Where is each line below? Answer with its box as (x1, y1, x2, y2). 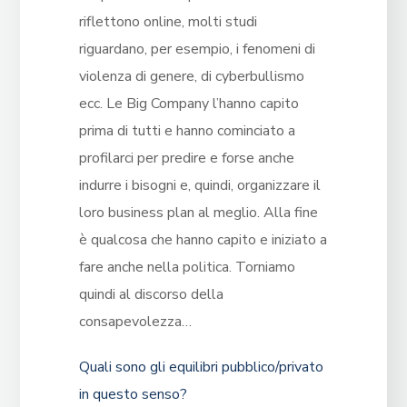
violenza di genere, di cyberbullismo (78, 66, 304, 87)
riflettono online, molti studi (78, 12, 257, 33)
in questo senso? (78, 384, 187, 405)
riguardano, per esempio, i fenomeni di (78, 39, 315, 60)
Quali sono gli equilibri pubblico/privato (78, 357, 323, 378)
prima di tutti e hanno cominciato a (78, 121, 295, 142)
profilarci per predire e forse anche (78, 148, 294, 169)
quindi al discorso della (78, 284, 223, 305)
